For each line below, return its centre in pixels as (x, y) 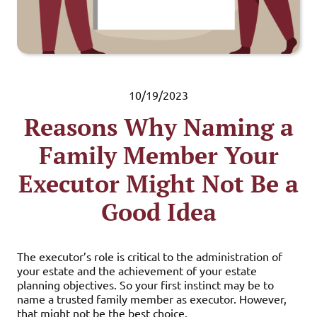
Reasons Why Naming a (158, 127)
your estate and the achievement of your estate (137, 270)
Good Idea (158, 212)
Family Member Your (158, 155)
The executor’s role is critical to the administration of (150, 256)
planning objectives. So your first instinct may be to (145, 284)
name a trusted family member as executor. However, (152, 299)
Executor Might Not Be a (158, 184)
